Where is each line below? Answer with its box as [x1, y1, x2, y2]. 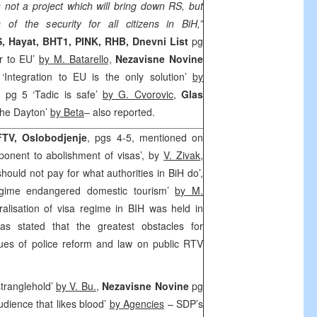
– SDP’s [164, 296, 203, 311]
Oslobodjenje [22, 130, 88, 144]
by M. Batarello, [39, 52, 112, 66]
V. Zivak [163, 148, 201, 162]
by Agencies [109, 296, 164, 311]
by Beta [50, 105, 84, 119]
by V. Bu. [55, 279, 96, 293]
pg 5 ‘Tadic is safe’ [5, 87, 103, 101]
